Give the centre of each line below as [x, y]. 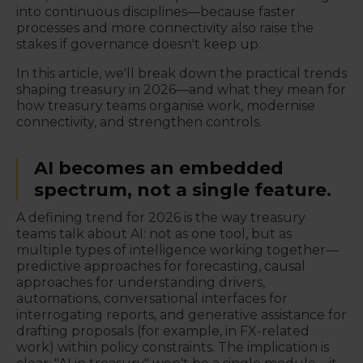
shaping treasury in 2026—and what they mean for [181, 90]
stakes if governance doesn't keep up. [139, 44]
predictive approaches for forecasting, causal [161, 266]
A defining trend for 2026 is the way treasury [161, 218]
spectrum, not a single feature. [183, 190]
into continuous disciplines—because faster [156, 12]
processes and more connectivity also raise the [165, 28]
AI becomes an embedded [159, 168]
